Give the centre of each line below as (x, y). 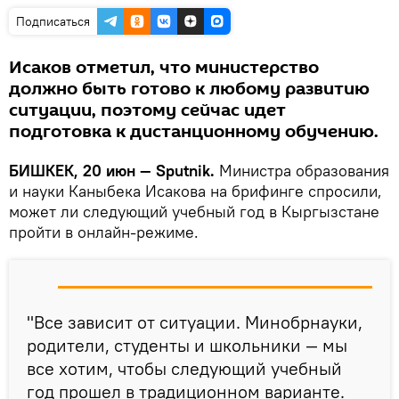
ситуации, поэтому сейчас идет (147, 111)
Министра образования (302, 171)
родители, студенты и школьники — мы (187, 346)
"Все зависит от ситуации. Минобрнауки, (195, 322)
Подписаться (53, 22)
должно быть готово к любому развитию (189, 90)
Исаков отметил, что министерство (164, 68)
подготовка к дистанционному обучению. (194, 132)
